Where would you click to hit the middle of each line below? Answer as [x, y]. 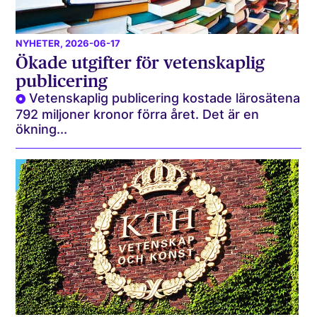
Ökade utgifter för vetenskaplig [140, 63]
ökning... [42, 129]
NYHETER [38, 44]
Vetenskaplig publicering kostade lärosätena [165, 98]
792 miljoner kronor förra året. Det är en [138, 115]
